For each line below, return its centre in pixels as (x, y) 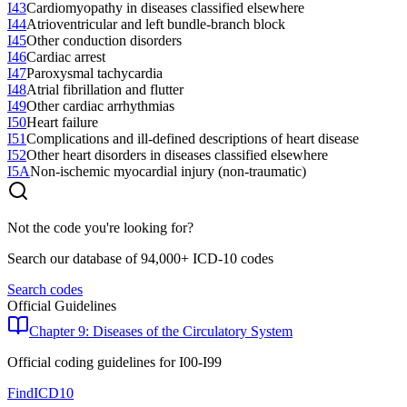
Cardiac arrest (66, 56)
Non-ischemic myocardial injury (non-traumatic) (168, 171)
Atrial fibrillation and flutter (105, 89)
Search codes (45, 289)
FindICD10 (40, 392)
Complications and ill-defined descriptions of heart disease (193, 138)
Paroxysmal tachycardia (94, 73)
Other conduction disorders (104, 40)
